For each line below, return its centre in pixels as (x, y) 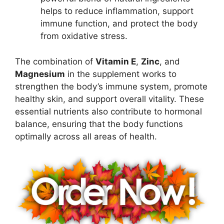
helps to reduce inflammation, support (117, 11)
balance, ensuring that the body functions (99, 124)
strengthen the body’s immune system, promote (111, 86)
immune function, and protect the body (119, 24)
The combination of (55, 61)
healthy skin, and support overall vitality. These (109, 99)
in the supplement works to (121, 74)
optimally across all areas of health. (86, 136)
